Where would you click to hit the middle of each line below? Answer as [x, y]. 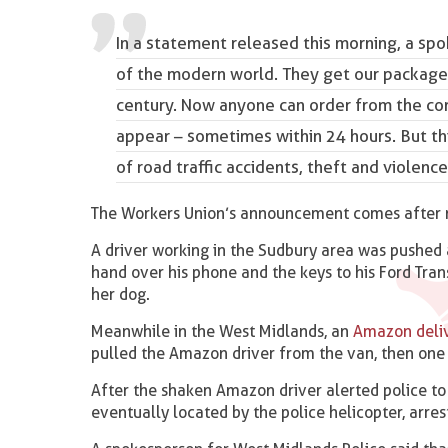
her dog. [121, 294]
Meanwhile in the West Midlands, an [222, 331]
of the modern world [195, 74]
